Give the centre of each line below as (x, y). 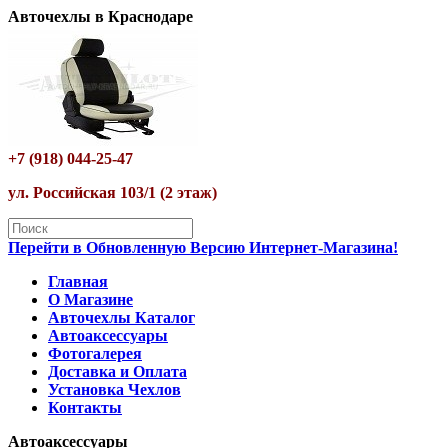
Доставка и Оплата (117, 371)
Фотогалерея (95, 353)
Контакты (85, 407)
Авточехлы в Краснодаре (100, 16)
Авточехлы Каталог (121, 317)
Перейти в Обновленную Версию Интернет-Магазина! (203, 247)
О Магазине (90, 299)
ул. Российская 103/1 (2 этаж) (112, 192)
